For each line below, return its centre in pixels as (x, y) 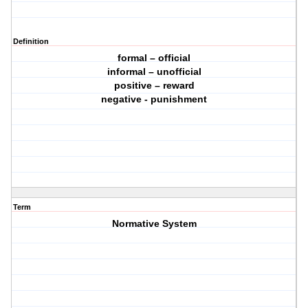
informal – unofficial (154, 72)
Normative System (154, 224)
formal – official (154, 58)
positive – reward (154, 86)
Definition (31, 42)
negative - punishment (154, 99)
